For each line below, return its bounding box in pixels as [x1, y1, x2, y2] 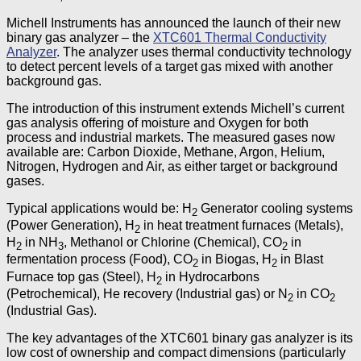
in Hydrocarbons [162, 269, 259, 284]
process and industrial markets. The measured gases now [6, 130, 335, 144]
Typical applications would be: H [6, 201, 192, 215]
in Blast [277, 252, 323, 267]
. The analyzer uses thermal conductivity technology [56, 44, 351, 59]
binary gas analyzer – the [6, 30, 153, 44]
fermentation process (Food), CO [6, 252, 193, 267]
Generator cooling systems [197, 201, 353, 215]
